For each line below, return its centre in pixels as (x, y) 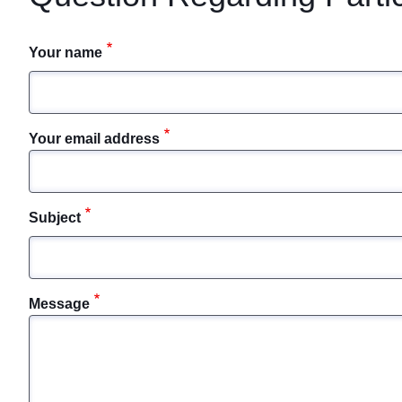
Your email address (94, 139)
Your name (66, 52)
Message (59, 304)
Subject (55, 218)
